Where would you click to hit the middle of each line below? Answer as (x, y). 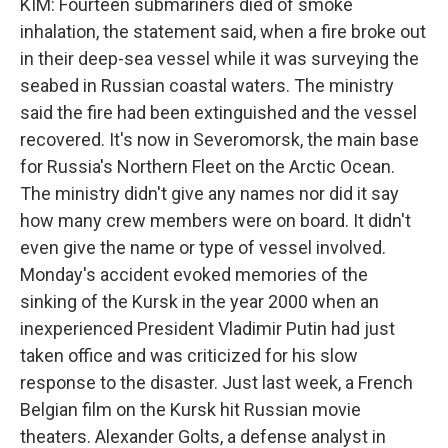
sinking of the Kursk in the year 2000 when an (199, 301)
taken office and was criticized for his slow (189, 355)
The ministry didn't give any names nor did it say (209, 193)
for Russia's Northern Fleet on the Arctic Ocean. (207, 166)
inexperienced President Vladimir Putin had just (207, 328)
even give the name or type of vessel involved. (203, 247)
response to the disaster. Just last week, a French (216, 382)
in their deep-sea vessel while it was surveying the (219, 58)
